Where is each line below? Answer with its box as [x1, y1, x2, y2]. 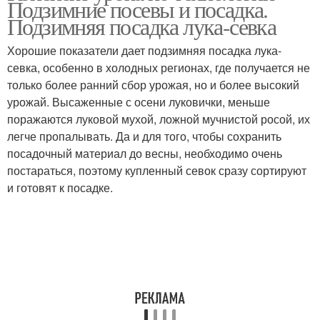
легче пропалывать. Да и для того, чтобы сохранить [7, 128, 281, 144]
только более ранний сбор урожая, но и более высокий [7, 76, 299, 93]
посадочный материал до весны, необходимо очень [7, 145, 282, 161]
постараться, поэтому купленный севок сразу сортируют [7, 162, 306, 179]
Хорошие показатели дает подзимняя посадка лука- [7, 42, 281, 59]
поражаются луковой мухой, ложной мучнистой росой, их [7, 111, 310, 127]
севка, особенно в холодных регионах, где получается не [7, 59, 310, 76]
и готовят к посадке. [7, 179, 113, 196]
